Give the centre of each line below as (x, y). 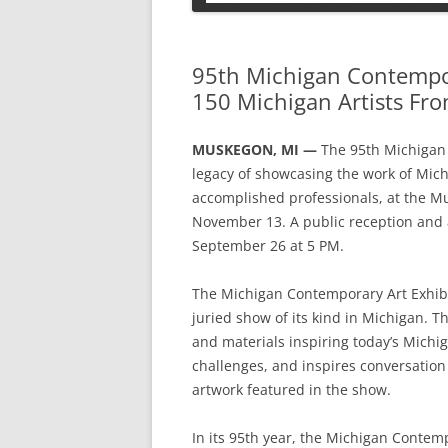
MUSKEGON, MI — (254, 149)
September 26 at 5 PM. (268, 245)
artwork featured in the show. (291, 389)
